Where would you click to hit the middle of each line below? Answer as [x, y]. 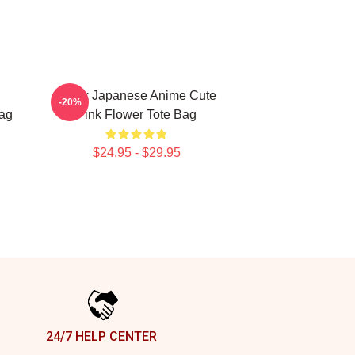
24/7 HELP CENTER [101, 336]
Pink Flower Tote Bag [136, 115]
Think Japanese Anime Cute [136, 95]
